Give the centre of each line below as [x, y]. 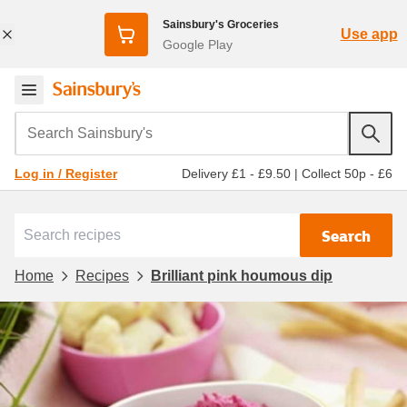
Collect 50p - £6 [347, 173]
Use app [369, 34]
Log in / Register [66, 174]
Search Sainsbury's [83, 123]
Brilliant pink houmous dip [242, 275]
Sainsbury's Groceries [220, 24]
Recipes [102, 275]
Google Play [197, 44]
